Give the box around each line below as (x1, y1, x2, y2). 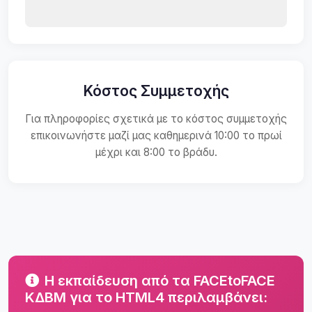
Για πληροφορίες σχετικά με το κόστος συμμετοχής (25, 111, 287, 125)
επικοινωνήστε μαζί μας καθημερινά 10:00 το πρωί (30, 128, 282, 142)
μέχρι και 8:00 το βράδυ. (95, 145, 217, 159)
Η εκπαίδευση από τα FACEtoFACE (45, 272, 275, 289)
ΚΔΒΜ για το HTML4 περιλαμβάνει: (25, 288, 267, 306)
